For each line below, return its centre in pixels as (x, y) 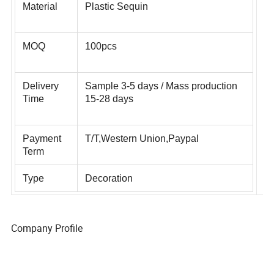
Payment (43, 154)
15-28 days (110, 113)
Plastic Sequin (118, 20)
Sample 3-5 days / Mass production (163, 100)
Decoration (110, 194)
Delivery (41, 100)
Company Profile (47, 228)
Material (40, 20)
